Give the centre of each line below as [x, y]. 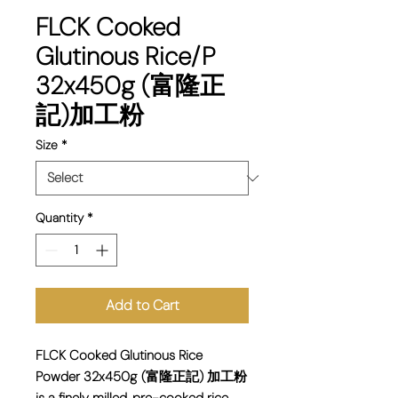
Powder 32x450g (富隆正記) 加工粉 [141, 377]
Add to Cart [142, 306]
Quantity [60, 218]
